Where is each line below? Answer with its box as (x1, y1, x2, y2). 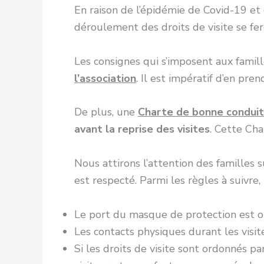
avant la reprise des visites (74, 122, 210, 137)
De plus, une (74, 105, 138, 120)
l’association (74, 71, 136, 85)
